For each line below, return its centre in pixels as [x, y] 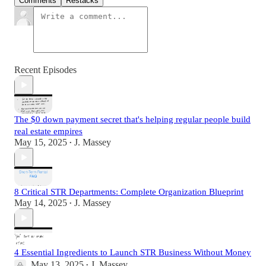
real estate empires [48, 132]
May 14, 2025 [41, 203]
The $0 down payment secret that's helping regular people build [132, 120]
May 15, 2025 [41, 142]
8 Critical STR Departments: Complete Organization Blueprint [129, 192]
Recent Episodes [45, 70]
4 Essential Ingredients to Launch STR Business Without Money [133, 253]
